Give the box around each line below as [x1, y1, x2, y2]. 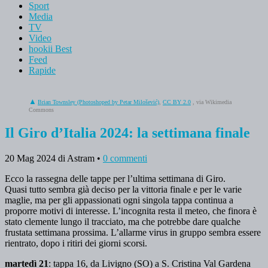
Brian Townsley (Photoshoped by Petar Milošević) [38, 98, 159, 105]
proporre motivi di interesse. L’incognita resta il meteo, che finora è [5, 205, 257, 216]
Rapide [29, 65, 56, 75]
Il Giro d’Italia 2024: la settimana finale [5, 124, 250, 141]
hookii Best [29, 43, 72, 54]
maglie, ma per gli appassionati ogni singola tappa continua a [5, 194, 233, 205]
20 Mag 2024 [5, 153, 56, 163]
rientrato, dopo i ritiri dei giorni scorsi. [5, 237, 147, 248]
